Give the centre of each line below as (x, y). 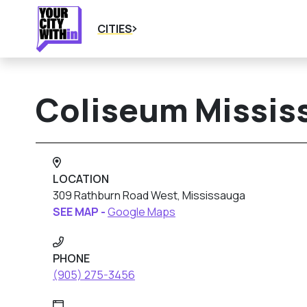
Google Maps (142, 212)
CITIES (115, 29)
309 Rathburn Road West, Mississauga (149, 195)
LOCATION (81, 179)
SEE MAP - (80, 212)
